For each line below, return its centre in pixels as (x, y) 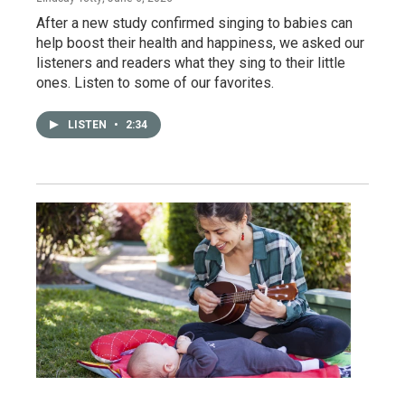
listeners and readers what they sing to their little (191, 62)
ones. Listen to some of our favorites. (155, 82)
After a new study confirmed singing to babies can (194, 23)
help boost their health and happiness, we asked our (200, 42)
